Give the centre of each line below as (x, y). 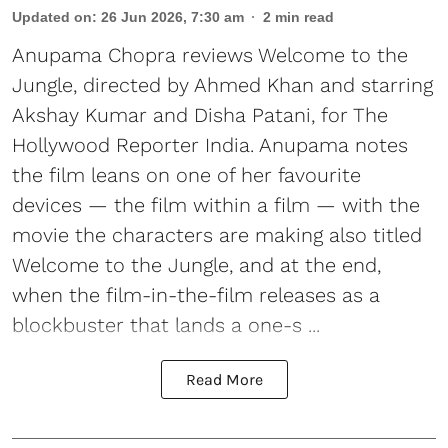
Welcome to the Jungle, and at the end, (196, 264)
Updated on (52, 16)
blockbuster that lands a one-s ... (166, 324)
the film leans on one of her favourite (186, 174)
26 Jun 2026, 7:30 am (172, 16)
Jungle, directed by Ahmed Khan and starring (222, 84)
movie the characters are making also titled (217, 234)
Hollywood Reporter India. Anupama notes (210, 144)
